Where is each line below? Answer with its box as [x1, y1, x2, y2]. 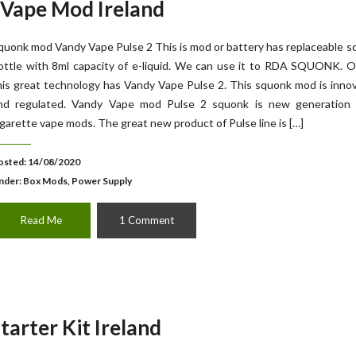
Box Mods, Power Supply [23, 175, 132, 187]
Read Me [20, 214, 62, 226]
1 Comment [119, 214, 174, 226]
